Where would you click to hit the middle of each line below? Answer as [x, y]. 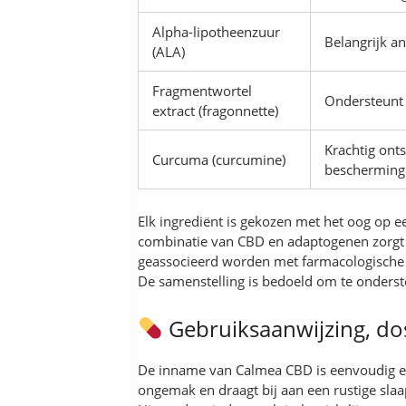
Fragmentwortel [203, 90]
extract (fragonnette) [216, 110]
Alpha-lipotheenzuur [217, 31]
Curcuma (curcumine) [219, 159]
